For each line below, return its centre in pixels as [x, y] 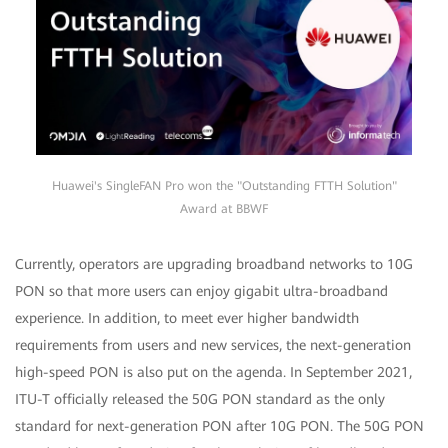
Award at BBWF [224, 208]
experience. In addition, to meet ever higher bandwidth [187, 317]
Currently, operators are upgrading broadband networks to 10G [214, 263]
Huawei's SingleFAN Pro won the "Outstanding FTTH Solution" [224, 185]
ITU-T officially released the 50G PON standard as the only [200, 398]
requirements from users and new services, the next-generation [213, 344]
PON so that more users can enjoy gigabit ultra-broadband [201, 290]
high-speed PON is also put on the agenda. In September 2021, [213, 371]
